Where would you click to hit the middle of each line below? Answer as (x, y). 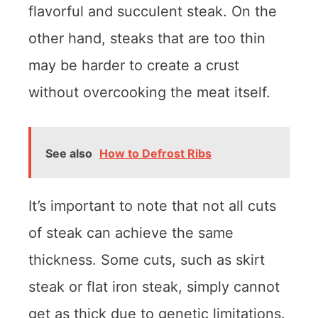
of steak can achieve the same (131, 232)
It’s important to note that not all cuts (152, 205)
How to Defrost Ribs (155, 153)
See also (69, 153)
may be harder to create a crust (134, 65)
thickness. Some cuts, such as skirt (147, 259)
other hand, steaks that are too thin (147, 38)
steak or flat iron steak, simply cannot (154, 286)
